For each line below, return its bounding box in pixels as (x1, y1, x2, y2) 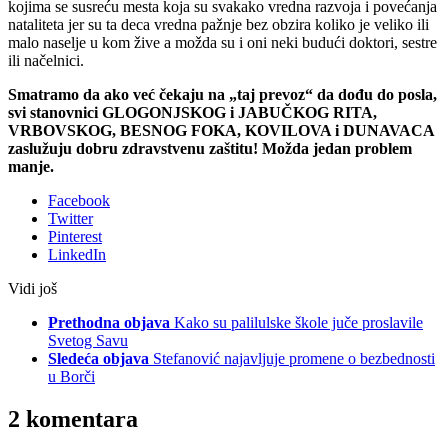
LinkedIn (48, 246, 106, 264)
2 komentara (8, 406, 138, 433)
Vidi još (8, 280, 57, 298)
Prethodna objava (48, 314, 170, 332)
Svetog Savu (48, 332, 128, 350)
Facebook (48, 192, 110, 210)
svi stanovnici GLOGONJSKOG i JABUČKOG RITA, (8, 104, 377, 122)
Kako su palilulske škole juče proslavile (174, 314, 423, 332)
